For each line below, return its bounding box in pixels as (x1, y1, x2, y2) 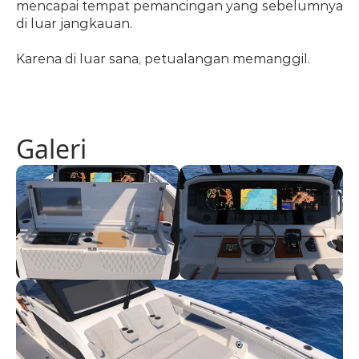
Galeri (16, 131, 87, 166)
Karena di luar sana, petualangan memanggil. (16, 51, 310, 67)
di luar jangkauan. (16, 16, 132, 31)
